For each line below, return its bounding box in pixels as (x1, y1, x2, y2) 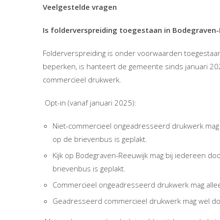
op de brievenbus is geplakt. (53, 134, 147, 144)
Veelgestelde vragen (43, 2, 117, 12)
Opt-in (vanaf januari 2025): (43, 98, 137, 108)
